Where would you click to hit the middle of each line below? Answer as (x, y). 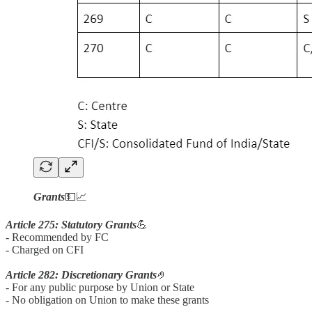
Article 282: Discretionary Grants (81, 274)
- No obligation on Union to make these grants (107, 299)
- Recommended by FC (57, 237)
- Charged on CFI (45, 249)
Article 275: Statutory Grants (71, 224)
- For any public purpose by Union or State (100, 287)
